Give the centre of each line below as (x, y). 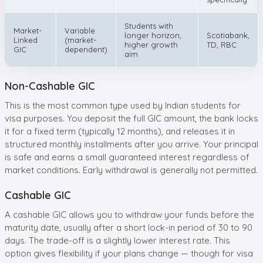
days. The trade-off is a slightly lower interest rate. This (117, 240)
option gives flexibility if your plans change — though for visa (129, 253)
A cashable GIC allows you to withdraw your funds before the (129, 214)
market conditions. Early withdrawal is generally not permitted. (131, 170)
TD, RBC (222, 44)
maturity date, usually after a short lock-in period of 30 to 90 (129, 227)
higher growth (151, 44)
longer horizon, (153, 35)
